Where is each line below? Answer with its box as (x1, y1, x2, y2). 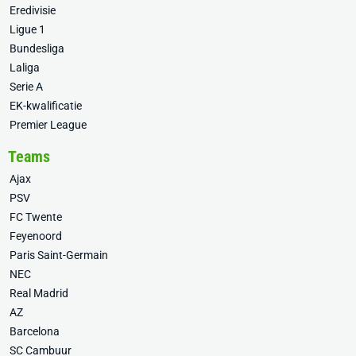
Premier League (10, 118, 87, 132)
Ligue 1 (10, 23, 45, 37)
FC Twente (10, 211, 62, 224)
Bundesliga (10, 42, 64, 56)
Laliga (10, 61, 40, 75)
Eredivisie (10, 4, 56, 17)
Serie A (10, 80, 43, 94)
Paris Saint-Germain (10, 249, 108, 262)
